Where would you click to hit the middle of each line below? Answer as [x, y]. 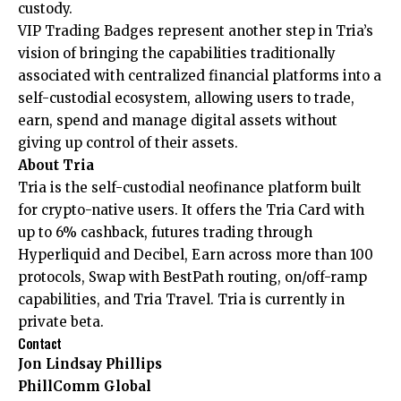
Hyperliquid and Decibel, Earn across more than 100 [196, 255]
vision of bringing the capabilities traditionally [177, 54]
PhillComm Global [85, 387]
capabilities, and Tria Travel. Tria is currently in [181, 300]
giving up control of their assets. [128, 143]
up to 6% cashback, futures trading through [165, 233]
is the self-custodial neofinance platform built [204, 188]
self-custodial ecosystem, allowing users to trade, [186, 98]
